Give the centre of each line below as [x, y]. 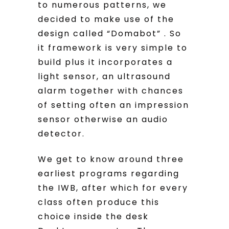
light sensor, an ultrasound [104, 76]
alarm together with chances [111, 90]
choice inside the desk [93, 216]
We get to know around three [111, 159]
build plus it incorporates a [105, 62]
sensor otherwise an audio [103, 119]
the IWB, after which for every [113, 188]
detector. [61, 133]
